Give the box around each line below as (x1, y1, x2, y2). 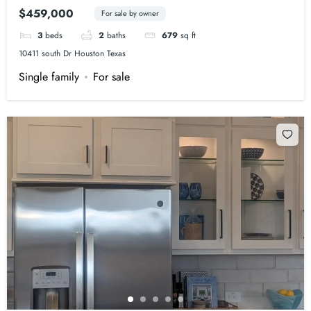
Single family (19, 68, 80, 85)
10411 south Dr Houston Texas (19, 47, 126, 60)
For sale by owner (101, 8, 159, 19)
